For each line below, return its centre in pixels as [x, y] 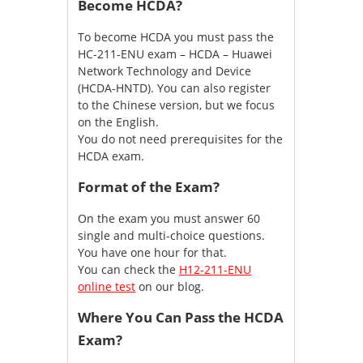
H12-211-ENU [216, 270]
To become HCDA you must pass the [176, 37]
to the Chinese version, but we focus [177, 105]
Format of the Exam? [149, 187]
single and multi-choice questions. [172, 236]
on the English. [119, 122]
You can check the [129, 270]
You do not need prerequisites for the [181, 139]
